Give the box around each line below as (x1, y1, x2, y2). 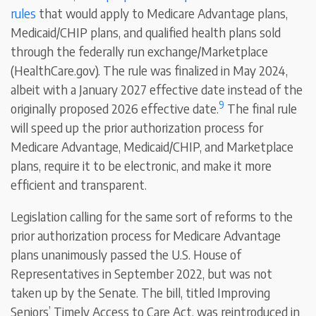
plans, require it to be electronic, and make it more (11, 157, 272, 174)
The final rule (224, 100, 298, 117)
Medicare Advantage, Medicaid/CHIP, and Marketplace (11, 138, 294, 155)
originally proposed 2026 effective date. (11, 100, 219, 117)
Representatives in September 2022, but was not (11, 265, 273, 282)
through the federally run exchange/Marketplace (11, 43, 269, 60)
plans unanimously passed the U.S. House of (11, 246, 242, 263)
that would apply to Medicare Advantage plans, (36, 5, 288, 22)
